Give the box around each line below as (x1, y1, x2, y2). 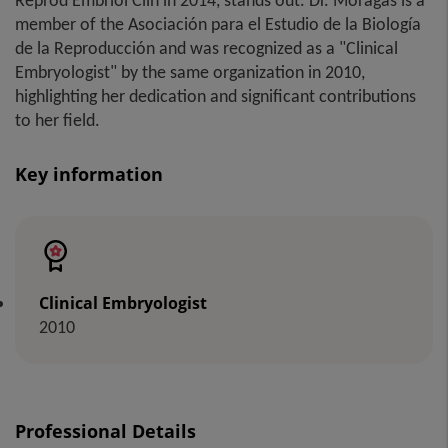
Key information (15, 162, 163, 186)
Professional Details (15, 419, 196, 443)
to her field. (15, 109, 100, 131)
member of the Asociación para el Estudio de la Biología (15, 13, 421, 35)
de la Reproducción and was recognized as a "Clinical (15, 37, 398, 59)
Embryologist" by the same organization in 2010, (15, 61, 365, 83)
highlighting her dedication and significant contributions (15, 85, 416, 107)
